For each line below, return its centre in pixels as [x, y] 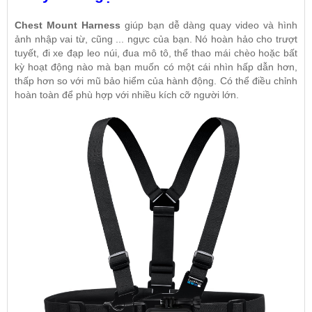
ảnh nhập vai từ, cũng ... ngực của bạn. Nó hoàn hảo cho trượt [156, 39]
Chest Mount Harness [68, 25]
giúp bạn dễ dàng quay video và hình [209, 25]
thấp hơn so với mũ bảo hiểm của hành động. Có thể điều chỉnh [156, 80]
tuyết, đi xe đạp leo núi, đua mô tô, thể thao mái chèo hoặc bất [156, 53]
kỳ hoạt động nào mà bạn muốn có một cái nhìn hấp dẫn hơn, [156, 67]
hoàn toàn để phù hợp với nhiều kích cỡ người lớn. [127, 94]
